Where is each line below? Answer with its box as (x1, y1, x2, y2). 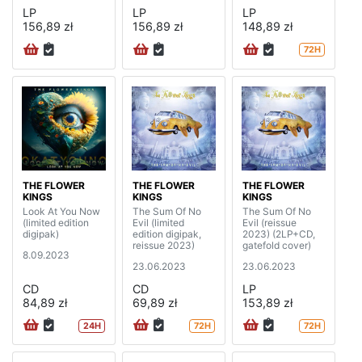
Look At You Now (23, 204, 100, 217)
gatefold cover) (242, 238, 311, 251)
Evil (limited (133, 216, 184, 229)
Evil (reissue (242, 216, 297, 229)
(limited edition (23, 216, 89, 229)
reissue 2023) (133, 238, 195, 251)
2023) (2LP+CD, (242, 227, 315, 240)
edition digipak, (133, 227, 201, 240)
